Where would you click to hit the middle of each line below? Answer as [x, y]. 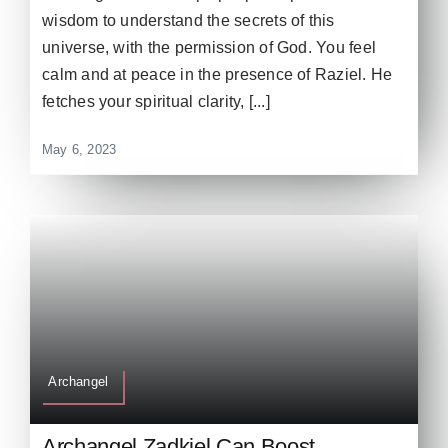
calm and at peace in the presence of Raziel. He [217, 74]
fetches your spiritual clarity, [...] [156, 101]
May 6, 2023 [79, 149]
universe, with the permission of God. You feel [209, 47]
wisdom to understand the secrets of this [188, 20]
